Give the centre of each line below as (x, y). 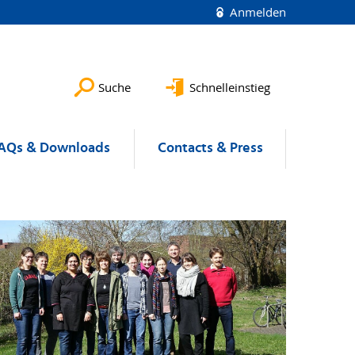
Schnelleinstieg (230, 87)
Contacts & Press (210, 149)
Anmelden (256, 12)
